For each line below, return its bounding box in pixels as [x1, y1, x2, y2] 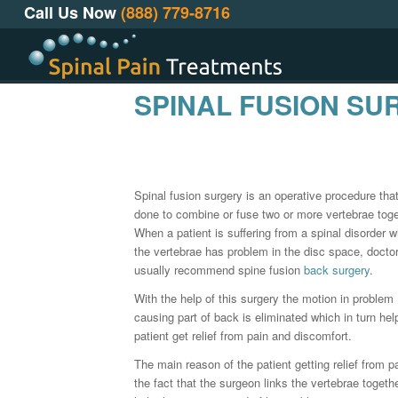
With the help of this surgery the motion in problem [133, 290, 394, 307]
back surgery [303, 261, 370, 279]
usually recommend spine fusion [133, 261, 304, 279]
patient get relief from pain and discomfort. [133, 327, 352, 345]
